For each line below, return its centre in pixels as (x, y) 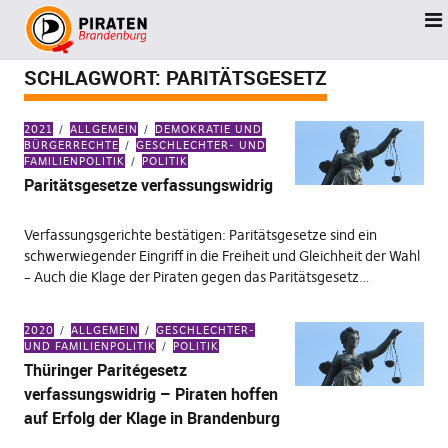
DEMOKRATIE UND (208, 129)
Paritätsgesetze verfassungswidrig (148, 185)
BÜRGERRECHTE (71, 145)
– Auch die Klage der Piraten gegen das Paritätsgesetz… (196, 277)
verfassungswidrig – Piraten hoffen (150, 394)
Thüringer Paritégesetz (105, 370)
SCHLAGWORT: (94, 77)
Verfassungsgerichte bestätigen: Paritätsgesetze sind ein (200, 235)
